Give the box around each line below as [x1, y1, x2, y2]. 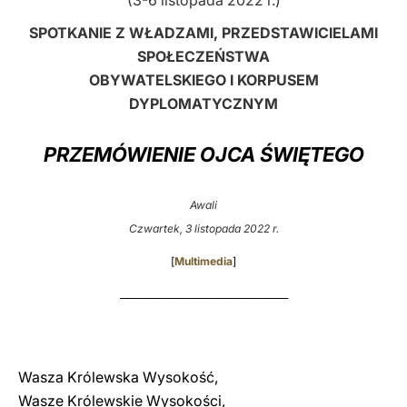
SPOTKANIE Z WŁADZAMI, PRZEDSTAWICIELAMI [29, 24, 378, 42]
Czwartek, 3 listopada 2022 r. [128, 222, 279, 235]
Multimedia [174, 254, 233, 268]
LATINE [288, 22, 335, 39]
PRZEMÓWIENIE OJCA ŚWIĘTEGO [43, 143, 364, 166]
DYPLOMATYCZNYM [129, 94, 278, 113]
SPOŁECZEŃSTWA [137, 47, 270, 65]
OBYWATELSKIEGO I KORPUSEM [88, 71, 319, 89]
